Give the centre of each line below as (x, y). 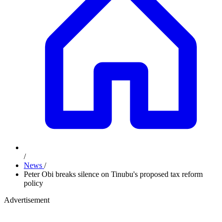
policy (33, 183)
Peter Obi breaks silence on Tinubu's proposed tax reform (113, 174)
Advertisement (27, 200)
